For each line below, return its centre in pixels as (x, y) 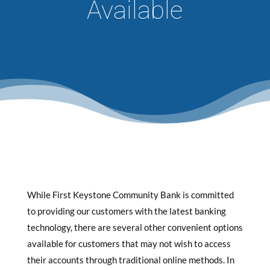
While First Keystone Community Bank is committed (130, 195)
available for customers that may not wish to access (129, 243)
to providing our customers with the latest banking (126, 211)
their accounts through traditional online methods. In (130, 260)
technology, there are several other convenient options (135, 227)
